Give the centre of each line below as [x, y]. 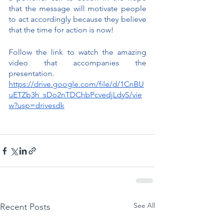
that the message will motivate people [77, 9]
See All [144, 206]
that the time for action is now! [61, 30]
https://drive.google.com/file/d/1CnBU [76, 84]
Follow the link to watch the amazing [77, 52]
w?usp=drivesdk [37, 106]
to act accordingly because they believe [77, 19]
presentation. [31, 74]
